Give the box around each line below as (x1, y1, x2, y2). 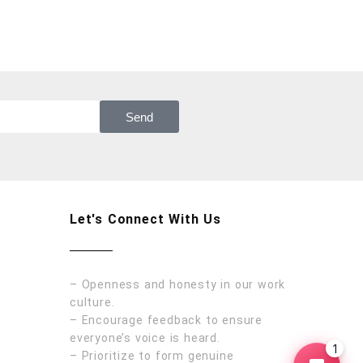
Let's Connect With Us (70, 211, 221, 228)
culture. (70, 296, 115, 310)
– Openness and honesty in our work (70, 278, 286, 292)
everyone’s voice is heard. (70, 331, 220, 345)
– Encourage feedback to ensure (70, 314, 263, 327)
